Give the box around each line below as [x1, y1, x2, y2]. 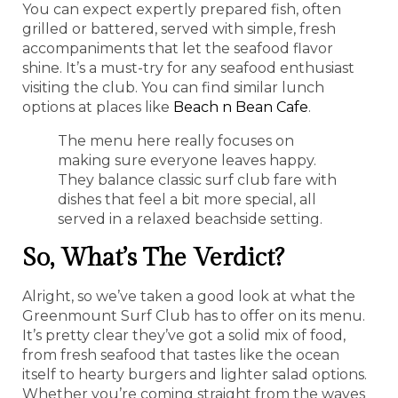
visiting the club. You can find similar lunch [22, 78, 324, 96]
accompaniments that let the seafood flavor [22, 39, 333, 57]
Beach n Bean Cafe [173, 98, 308, 115]
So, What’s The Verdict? [22, 243, 284, 273]
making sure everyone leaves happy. [58, 151, 316, 169]
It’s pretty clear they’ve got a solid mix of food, [22, 326, 346, 344]
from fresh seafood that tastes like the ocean [22, 346, 339, 363]
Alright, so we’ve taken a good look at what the [22, 287, 355, 305]
